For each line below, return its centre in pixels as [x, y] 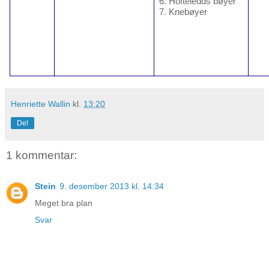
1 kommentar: [41, 155]
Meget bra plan [64, 203]
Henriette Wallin [41, 104]
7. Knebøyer [183, 12]
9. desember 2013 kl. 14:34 [112, 186]
